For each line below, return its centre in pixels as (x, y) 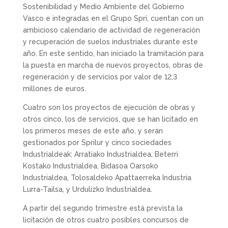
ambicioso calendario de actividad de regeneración (111, 30)
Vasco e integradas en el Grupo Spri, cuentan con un (113, 18)
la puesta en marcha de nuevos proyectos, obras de (113, 65)
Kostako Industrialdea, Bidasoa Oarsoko (90, 166)
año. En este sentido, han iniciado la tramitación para (113, 53)
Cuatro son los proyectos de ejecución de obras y (109, 107)
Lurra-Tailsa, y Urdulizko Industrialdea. (87, 189)
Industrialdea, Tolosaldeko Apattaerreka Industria (107, 178)
